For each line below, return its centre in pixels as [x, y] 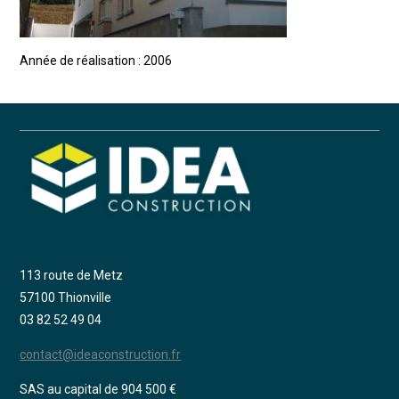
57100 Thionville [66, 298]
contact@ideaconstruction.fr [101, 355]
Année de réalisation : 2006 [96, 61]
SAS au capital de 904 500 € [98, 390]
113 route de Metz [72, 276]
